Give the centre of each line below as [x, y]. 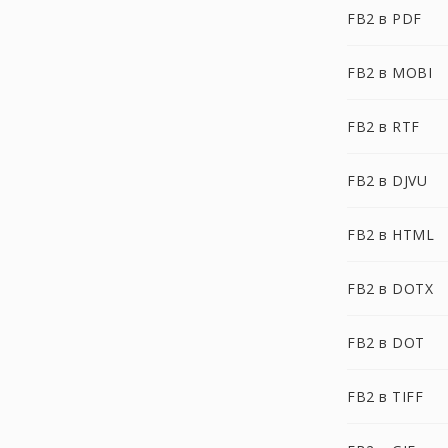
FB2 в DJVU [387, 180]
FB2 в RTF [383, 126]
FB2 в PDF [384, 18]
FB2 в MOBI [389, 72]
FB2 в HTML [390, 234]
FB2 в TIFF [385, 396]
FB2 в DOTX [390, 288]
